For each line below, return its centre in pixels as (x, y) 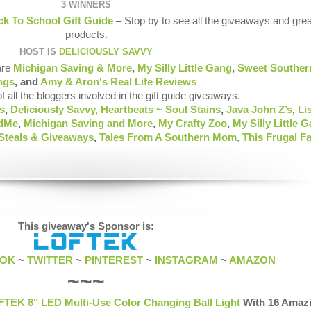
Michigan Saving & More (73, 68)
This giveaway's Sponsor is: (86, 227)
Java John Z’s (259, 110)
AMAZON (252, 261)
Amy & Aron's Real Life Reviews (118, 82)
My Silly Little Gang (185, 68)
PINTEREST (114, 261)
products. (86, 35)
